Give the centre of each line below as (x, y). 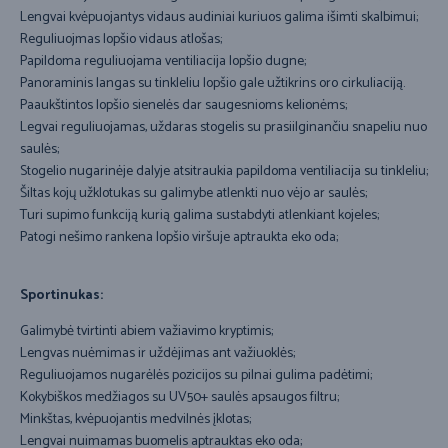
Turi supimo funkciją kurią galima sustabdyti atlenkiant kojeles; (199, 216)
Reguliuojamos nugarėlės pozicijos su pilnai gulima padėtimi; (196, 376)
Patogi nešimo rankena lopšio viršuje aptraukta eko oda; (179, 238)
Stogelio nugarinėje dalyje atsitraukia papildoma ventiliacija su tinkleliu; (224, 172)
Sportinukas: (61, 296)
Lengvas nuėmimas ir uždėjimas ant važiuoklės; (157, 354)
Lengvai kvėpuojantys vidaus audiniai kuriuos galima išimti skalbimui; (219, 18)
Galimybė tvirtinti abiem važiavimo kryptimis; (146, 332)
